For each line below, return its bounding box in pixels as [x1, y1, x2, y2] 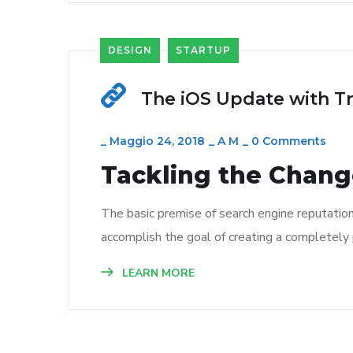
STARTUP [176, 44, 231, 57]
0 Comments [251, 134, 326, 149]
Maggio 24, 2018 [110, 134, 205, 149]
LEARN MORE [119, 266, 195, 281]
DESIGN [108, 44, 152, 57]
